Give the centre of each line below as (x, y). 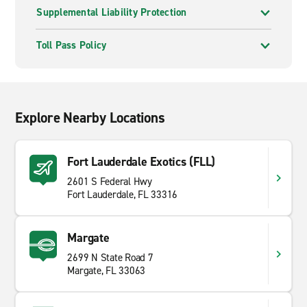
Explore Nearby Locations (90, 118)
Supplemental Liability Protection (112, 12)
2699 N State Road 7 (110, 258)
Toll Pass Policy (72, 45)
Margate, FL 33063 (107, 271)
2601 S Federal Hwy (110, 182)
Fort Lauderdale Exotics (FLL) (142, 162)
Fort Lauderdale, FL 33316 (123, 195)
